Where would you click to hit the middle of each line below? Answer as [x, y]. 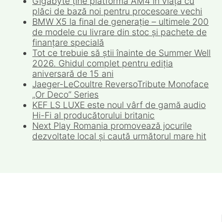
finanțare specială [68, 42]
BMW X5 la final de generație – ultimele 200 [121, 21]
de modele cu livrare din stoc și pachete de [120, 32]
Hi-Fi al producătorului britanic [94, 115]
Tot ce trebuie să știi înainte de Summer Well [122, 53]
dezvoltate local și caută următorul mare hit [119, 136]
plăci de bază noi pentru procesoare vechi [117, 11]
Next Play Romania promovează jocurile [112, 125]
